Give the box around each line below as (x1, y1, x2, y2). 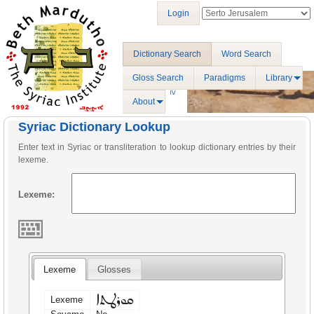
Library (266, 73, 292, 83)
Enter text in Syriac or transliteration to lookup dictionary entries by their (18, 142, 296, 152)
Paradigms (204, 73, 245, 83)
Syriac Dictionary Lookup (18, 120, 170, 134)
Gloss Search (132, 73, 184, 83)
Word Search (221, 49, 271, 59)
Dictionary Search (133, 49, 201, 59)
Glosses (97, 264, 132, 275)
